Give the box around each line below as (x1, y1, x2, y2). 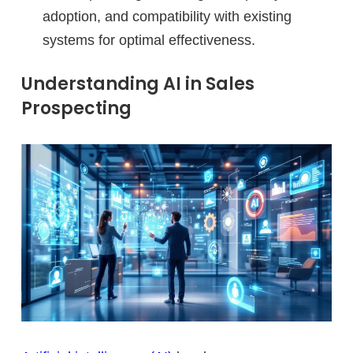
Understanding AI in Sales (21, 71, 255, 96)
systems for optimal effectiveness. (42, 32, 255, 48)
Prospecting (21, 95, 132, 121)
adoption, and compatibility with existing (42, 8, 292, 24)
